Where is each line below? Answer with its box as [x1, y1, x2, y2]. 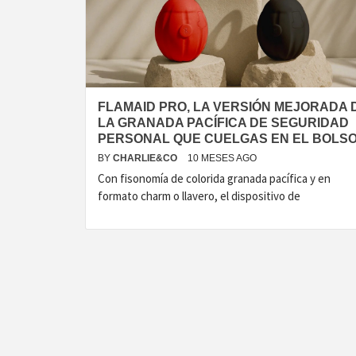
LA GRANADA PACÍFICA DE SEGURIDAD [98, 116, 349, 130]
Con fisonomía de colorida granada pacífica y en [98, 171, 331, 186]
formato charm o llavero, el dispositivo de [98, 188, 300, 203]
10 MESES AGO [188, 153, 257, 164]
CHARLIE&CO [113, 153, 180, 164]
